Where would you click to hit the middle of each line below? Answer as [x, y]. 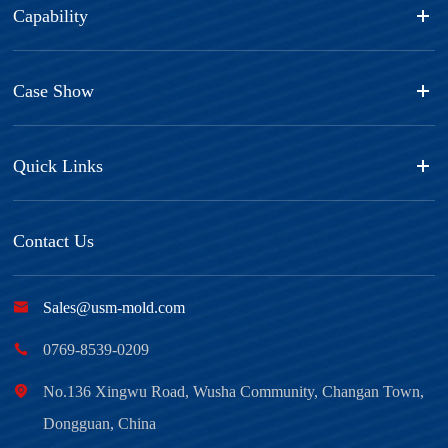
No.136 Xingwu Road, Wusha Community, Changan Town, [234, 391]
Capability [51, 15]
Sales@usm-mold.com [114, 307]
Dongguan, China [100, 423]
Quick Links [58, 165]
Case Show [54, 90]
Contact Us [54, 240]
